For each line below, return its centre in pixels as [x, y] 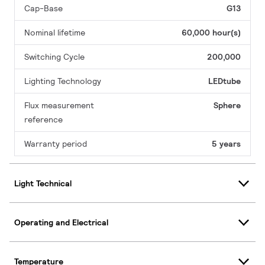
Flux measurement [59, 106]
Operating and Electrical [61, 222]
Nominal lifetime [55, 33]
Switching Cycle [54, 57]
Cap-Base [43, 9]
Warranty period [56, 144]
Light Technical [43, 183]
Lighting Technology [63, 81]
